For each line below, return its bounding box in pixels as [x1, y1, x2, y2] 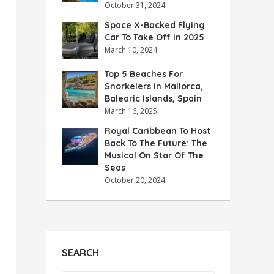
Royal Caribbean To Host [105, 125, 210, 136]
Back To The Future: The [105, 138, 207, 149]
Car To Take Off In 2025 [105, 32, 204, 43]
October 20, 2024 [105, 175, 165, 185]
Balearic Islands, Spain [105, 93, 202, 104]
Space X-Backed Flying [105, 20, 205, 31]
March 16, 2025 [105, 106, 157, 116]
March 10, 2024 [105, 45, 157, 55]
